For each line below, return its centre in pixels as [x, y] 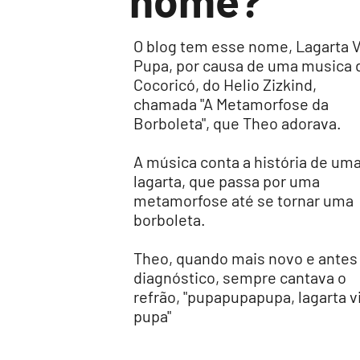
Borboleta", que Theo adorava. [237, 123]
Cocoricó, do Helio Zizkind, [225, 84]
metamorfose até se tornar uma [243, 200]
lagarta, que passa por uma [227, 181]
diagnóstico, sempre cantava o [240, 277]
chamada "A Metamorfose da [231, 104]
